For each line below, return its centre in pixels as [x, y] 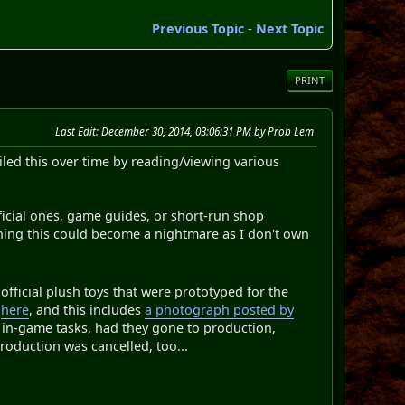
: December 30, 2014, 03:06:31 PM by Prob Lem [204, 131]
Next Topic [289, 28]
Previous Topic [198, 28]
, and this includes [87, 309]
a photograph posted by [220, 309]
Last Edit [75, 131]
